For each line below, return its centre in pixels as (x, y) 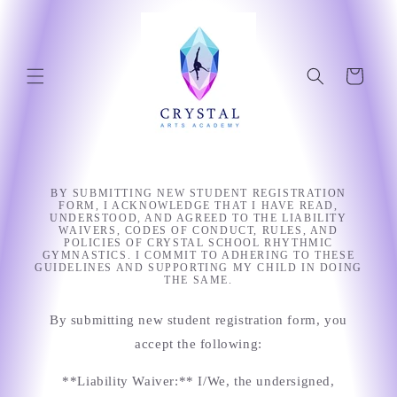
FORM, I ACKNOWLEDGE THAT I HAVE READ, (198, 206)
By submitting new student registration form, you (198, 320)
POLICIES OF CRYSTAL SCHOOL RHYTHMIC (198, 243)
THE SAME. (198, 280)
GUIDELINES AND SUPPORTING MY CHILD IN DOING (198, 268)
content (49, 28)
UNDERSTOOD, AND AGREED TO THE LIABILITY (198, 218)
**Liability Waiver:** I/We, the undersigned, (198, 381)
